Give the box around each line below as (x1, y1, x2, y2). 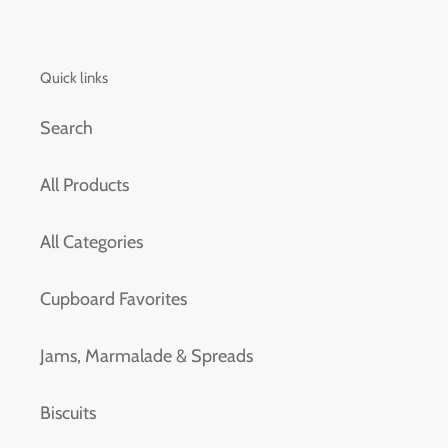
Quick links (40, 69, 108, 88)
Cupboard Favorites (40, 287, 187, 310)
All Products (40, 173, 129, 196)
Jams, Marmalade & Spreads (40, 344, 253, 367)
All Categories (40, 230, 143, 253)
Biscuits (40, 401, 96, 424)
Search (40, 116, 93, 139)
